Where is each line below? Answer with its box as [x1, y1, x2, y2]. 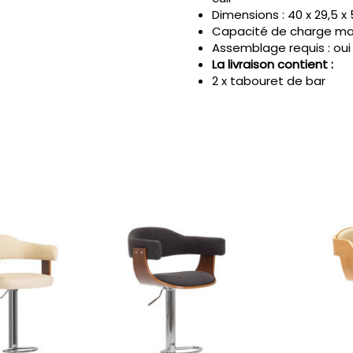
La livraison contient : [212, 56, 333, 72]
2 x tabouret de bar [212, 72, 325, 89]
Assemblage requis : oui [212, 39, 351, 56]
